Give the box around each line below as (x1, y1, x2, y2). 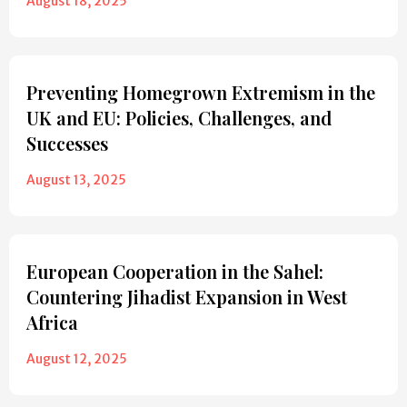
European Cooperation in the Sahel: (26, 259, 323, 284)
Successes (26, 131, 108, 156)
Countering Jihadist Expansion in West (26, 284, 347, 310)
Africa (26, 310, 78, 335)
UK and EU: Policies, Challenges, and (26, 105, 332, 131)
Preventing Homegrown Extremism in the (26, 80, 375, 105)
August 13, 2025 (26, 172, 126, 189)
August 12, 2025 (26, 351, 127, 368)
